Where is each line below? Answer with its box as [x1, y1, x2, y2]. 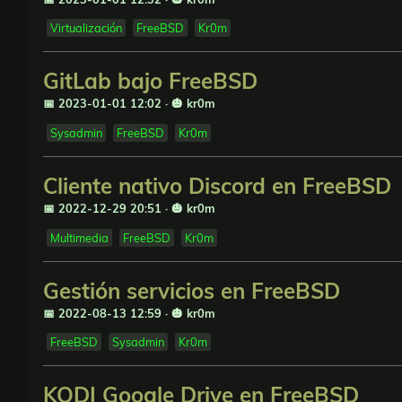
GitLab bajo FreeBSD [43, 67, 258, 95]
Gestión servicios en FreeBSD [43, 276, 340, 304]
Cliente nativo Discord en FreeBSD [43, 171, 391, 199]
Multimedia [50, 230, 109, 245]
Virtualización [50, 21, 122, 36]
